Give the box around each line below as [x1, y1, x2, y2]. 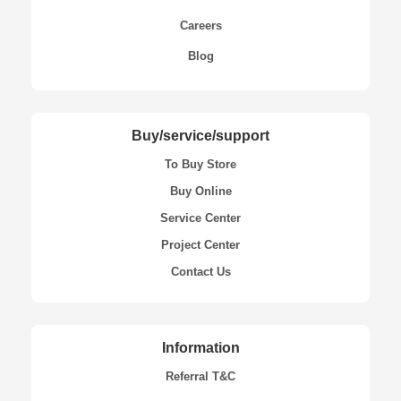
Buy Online [169, 183, 232, 198]
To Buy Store [165, 157, 236, 171]
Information [161, 339, 240, 355]
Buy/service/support [132, 127, 269, 143]
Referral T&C [166, 369, 235, 383]
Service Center [160, 210, 241, 225]
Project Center [161, 237, 240, 252]
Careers [179, 18, 222, 32]
